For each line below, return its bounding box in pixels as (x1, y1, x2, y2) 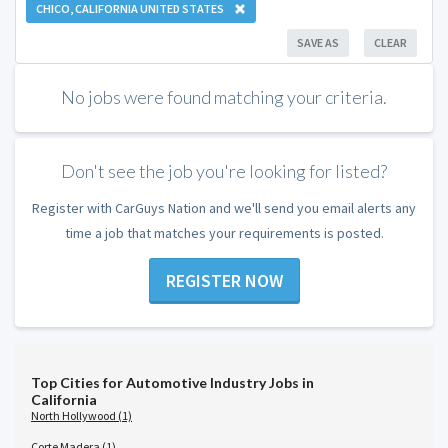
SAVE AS (297, 34, 339, 50)
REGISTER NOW (165, 269, 283, 293)
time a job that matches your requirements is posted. (64, 223, 384, 242)
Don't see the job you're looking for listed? (61, 160, 387, 183)
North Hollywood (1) (31, 408, 132, 423)
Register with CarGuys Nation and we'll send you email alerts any (32, 198, 416, 217)
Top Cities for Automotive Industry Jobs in (31, 374, 314, 391)
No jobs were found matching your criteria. (61, 86, 387, 108)
